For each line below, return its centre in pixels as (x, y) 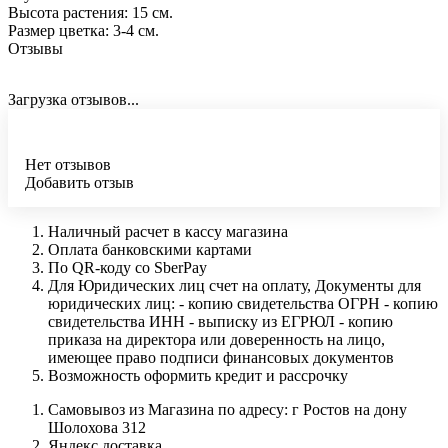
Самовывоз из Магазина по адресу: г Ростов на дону (227, 410)
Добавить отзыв (79, 183)
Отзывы (35, 49)
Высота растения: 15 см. (90, 13)
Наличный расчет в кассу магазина (168, 232)
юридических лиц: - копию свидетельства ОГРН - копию (243, 304)
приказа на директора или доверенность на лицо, (216, 340)
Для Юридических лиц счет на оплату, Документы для (234, 286)
